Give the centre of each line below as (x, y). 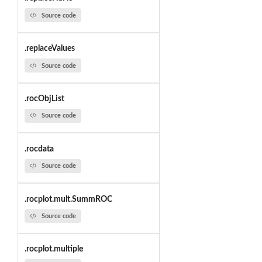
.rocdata (39, 149)
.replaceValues (49, 49)
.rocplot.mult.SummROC (68, 199)
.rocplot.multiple (54, 249)
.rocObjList (44, 99)
